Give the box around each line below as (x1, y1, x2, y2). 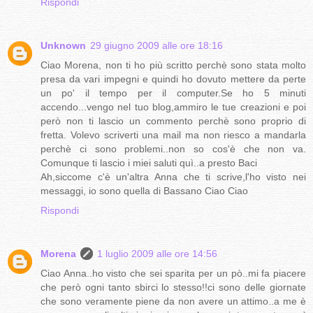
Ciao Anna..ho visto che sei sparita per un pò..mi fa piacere (41, 267, 306, 279)
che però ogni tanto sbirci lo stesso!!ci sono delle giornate (41, 281, 306, 293)
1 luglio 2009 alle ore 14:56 (97, 247, 217, 259)
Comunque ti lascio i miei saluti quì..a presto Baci (41, 156, 257, 168)
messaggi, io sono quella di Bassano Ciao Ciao (41, 184, 248, 196)
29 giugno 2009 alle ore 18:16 (90, 39, 223, 51)
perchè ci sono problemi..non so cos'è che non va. (41, 143, 306, 154)
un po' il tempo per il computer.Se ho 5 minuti (41, 87, 306, 99)
